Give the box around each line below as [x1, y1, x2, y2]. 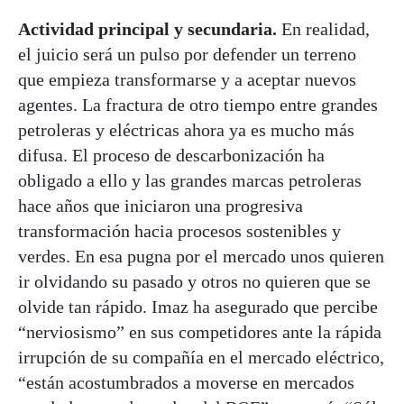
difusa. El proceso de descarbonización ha [18, 144, 325, 165]
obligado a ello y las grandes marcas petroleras [18, 170, 362, 190]
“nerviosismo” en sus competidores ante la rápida [18, 321, 381, 342]
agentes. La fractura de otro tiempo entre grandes [18, 94, 378, 115]
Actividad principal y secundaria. [18, 18, 281, 39]
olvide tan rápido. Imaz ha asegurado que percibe [18, 296, 378, 317]
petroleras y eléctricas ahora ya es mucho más [18, 119, 354, 140]
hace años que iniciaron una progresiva [18, 195, 303, 216]
